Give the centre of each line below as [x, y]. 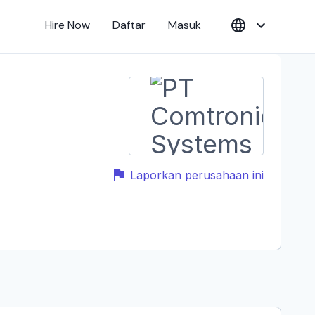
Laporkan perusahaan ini [197, 175]
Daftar [129, 25]
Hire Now [67, 25]
